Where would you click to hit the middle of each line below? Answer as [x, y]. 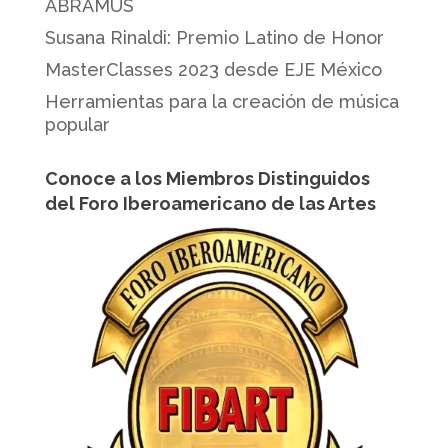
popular [77, 124]
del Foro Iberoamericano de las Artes [210, 203]
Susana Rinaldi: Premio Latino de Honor [214, 37]
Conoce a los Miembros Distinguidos [207, 178]
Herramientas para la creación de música [221, 101]
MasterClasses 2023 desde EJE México [213, 69]
